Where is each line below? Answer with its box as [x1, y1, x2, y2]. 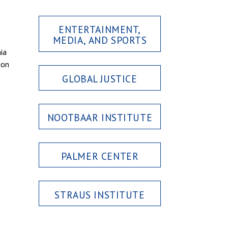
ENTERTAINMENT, [58, 23, 141, 36]
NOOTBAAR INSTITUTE [47, 110, 153, 124]
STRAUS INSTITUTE [54, 188, 145, 201]
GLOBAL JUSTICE [62, 72, 137, 85]
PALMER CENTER [61, 149, 139, 162]
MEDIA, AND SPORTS [52, 34, 147, 47]
